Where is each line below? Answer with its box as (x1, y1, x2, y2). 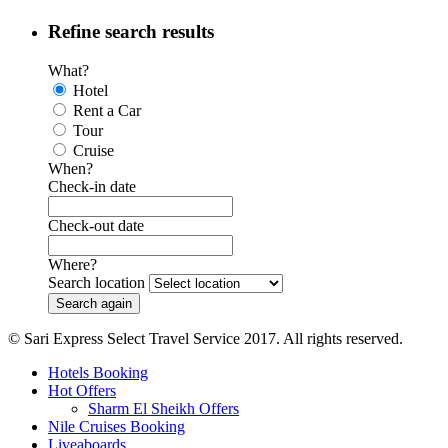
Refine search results (48, 21, 214, 43)
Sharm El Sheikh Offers (88, 399, 239, 417)
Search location (48, 273, 145, 291)
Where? (48, 255, 97, 273)
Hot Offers (48, 381, 116, 399)
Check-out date (48, 216, 144, 234)
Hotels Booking (48, 363, 148, 381)
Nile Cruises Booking (48, 417, 185, 435)
